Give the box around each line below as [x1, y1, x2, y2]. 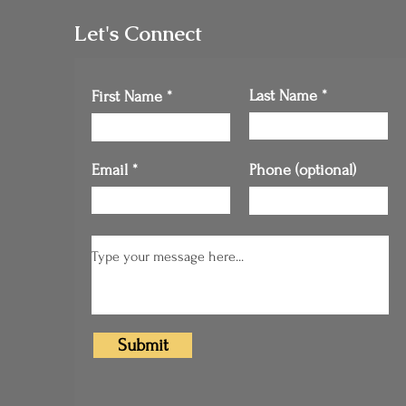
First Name [92, 88, 162, 105]
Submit [117, 335, 169, 355]
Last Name [249, 87, 317, 104]
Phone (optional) [249, 161, 356, 179]
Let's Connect [74, 20, 202, 47]
